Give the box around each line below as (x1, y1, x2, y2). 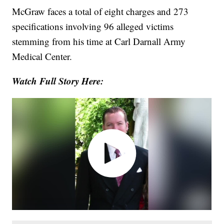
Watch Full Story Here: (12, 74, 104, 88)
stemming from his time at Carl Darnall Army (12, 35, 186, 48)
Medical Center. (12, 50, 72, 63)
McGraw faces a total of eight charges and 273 (12, 5, 189, 18)
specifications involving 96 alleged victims (12, 20, 174, 33)
